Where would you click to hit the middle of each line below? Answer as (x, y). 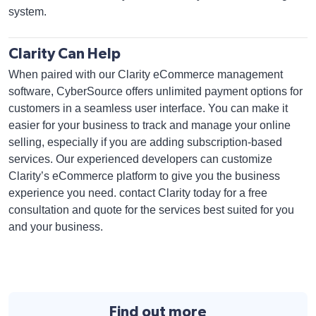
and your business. (56, 227)
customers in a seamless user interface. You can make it (148, 108)
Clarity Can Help (65, 54)
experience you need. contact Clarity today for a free (138, 193)
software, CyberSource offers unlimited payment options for (156, 91)
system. (28, 12)
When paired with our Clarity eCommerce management (146, 74)
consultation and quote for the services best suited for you (151, 210)
